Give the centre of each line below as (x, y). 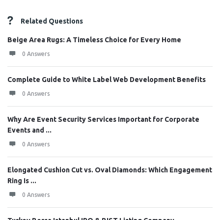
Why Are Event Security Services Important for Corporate (103, 119)
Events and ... (29, 130)
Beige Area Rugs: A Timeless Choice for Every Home (94, 40)
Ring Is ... (22, 181)
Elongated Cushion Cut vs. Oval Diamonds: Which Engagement (110, 170)
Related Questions (52, 21)
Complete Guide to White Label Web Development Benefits (107, 80)
